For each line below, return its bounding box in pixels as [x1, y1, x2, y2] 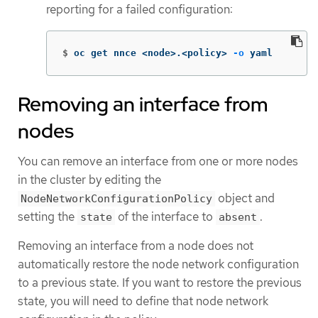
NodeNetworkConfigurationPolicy [21, 192, 212, 205]
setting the [18, 208, 77, 224]
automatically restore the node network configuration [18, 256, 299, 272]
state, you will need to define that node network [18, 292, 268, 309]
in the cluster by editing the [18, 171, 161, 187]
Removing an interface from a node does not [18, 237, 253, 253]
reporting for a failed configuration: [46, 1, 233, 18]
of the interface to [115, 208, 216, 224]
